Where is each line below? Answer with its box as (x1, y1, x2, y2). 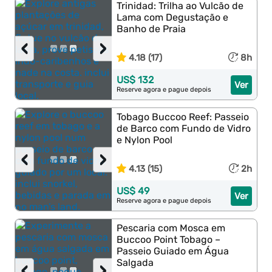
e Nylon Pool (117, 134, 173, 146)
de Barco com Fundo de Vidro (117, 123, 251, 134)
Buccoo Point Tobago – (117, 234, 221, 245)
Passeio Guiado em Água (117, 245, 229, 257)
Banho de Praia (117, 23, 186, 35)
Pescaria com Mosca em (117, 222, 226, 234)
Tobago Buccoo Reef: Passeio (117, 111, 250, 123)
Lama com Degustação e (117, 12, 229, 23)
